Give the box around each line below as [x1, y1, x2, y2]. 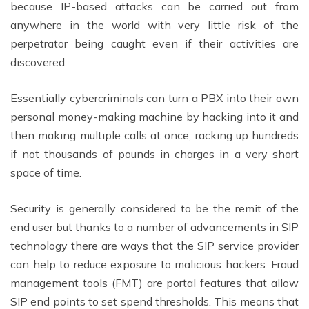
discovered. [10, 54, 67, 69]
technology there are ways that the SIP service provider [10, 238, 299, 252]
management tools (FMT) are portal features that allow [10, 275, 299, 290]
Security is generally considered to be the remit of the [10, 201, 299, 215]
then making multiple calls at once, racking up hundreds [10, 128, 299, 142]
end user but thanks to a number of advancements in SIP [10, 219, 299, 234]
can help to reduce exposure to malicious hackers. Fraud [10, 257, 299, 271]
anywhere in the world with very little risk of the [10, 17, 299, 32]
